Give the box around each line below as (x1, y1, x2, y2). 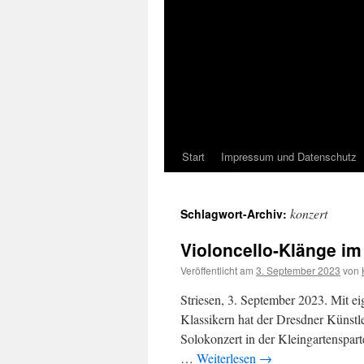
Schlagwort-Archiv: (180, 206, 290, 222)
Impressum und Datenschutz (221, 149, 357, 164)
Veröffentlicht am (180, 263, 253, 277)
